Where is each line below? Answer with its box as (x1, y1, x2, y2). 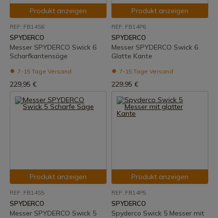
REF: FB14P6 (111, 23, 146, 30)
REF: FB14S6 (10, 23, 44, 30)
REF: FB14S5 (10, 189, 44, 196)
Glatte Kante (111, 52, 152, 60)
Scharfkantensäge (10, 52, 68, 60)
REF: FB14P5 (111, 189, 146, 196)
